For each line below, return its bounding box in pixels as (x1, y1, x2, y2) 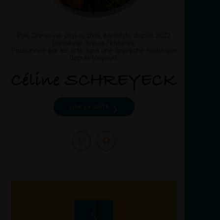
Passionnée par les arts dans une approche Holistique (11, 46, 177, 54)
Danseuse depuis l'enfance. (52, 38, 136, 47)
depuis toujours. (69, 53, 118, 61)
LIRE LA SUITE (69, 103, 109, 110)
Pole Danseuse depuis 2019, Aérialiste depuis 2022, (16, 31, 171, 39)
